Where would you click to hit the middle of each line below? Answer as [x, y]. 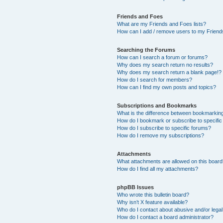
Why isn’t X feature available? [153, 202]
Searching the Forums [146, 50]
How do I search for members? [155, 79]
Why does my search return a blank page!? [169, 72]
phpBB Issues [136, 187]
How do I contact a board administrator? [166, 217]
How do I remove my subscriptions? [161, 135]
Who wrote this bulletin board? [153, 194]
